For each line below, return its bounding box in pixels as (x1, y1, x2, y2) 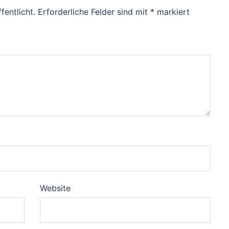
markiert (154, 7, 190, 17)
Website (39, 183, 71, 194)
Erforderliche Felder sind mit (38, 7, 150, 17)
